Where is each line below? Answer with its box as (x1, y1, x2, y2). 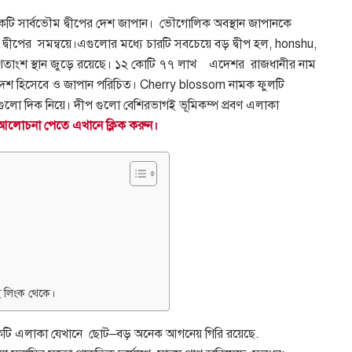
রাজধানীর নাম (251, 56, 316, 72)
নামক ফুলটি (229, 76, 284, 93)
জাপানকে (248, 15, 291, 31)
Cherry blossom (137, 76, 229, 93)
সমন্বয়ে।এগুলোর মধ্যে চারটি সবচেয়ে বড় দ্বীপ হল (38, 35, 269, 52)
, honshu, (269, 35, 317, 52)
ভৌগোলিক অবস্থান (159, 15, 245, 31)
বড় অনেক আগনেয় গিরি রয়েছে (116, 325, 255, 342)
